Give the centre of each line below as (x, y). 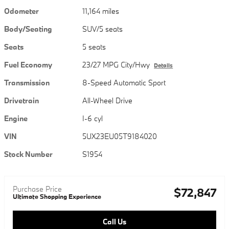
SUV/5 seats (103, 29)
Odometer (21, 11)
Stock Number (28, 154)
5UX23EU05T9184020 (120, 136)
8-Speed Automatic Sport (124, 83)
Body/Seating (28, 29)
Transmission (27, 83)
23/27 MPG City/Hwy (116, 65)
